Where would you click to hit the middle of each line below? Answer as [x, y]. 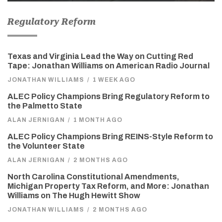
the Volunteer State [46, 146]
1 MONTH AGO [98, 120]
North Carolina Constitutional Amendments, [93, 177]
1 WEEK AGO [114, 80]
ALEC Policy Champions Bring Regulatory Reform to [109, 97]
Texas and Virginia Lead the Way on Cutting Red [100, 56]
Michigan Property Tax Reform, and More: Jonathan [108, 186]
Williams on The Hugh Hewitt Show [74, 196]
